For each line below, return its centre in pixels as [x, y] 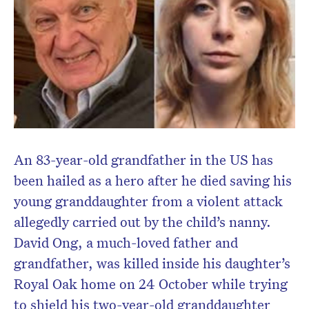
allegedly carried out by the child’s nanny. [142, 222]
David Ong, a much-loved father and [126, 242]
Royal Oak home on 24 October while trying [151, 284]
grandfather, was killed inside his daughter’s [152, 263]
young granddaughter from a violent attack [148, 201]
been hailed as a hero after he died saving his [153, 180]
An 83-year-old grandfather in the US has [143, 160]
